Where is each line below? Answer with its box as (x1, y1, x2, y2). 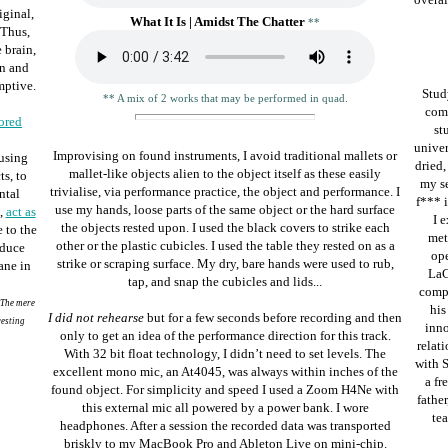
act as (5, 204, 36, 219)
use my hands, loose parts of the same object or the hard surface (55, 202, 395, 217)
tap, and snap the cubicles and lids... (128, 274, 322, 289)
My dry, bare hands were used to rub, (196, 256, 394, 271)
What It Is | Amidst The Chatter (130, 14, 308, 29)
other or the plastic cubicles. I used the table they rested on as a (55, 238, 395, 253)
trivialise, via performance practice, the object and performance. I (50, 184, 400, 199)
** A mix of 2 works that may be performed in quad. (102, 92, 348, 104)
